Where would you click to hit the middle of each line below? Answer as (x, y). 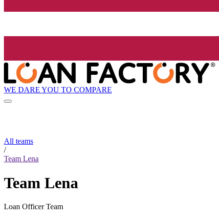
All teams (19, 141)
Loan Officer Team (33, 207)
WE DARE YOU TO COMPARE (58, 89)
